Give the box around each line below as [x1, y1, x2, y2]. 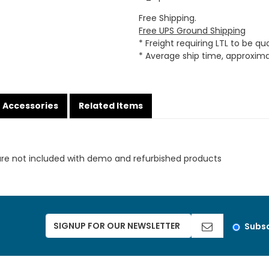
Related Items [79, 100, 144, 112]
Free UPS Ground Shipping [139, 25, 246, 37]
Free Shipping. [139, 12, 197, 24]
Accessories [2, 100, 59, 112]
